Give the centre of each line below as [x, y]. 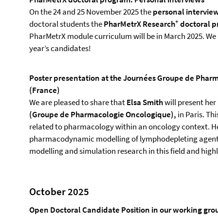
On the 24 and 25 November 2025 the [91, 12]
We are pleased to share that [78, 102]
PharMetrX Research [139, 24]
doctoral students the [66, 24]
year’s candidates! [60, 48]
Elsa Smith [145, 102]
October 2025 [59, 191]
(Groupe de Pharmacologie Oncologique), [103, 114]
